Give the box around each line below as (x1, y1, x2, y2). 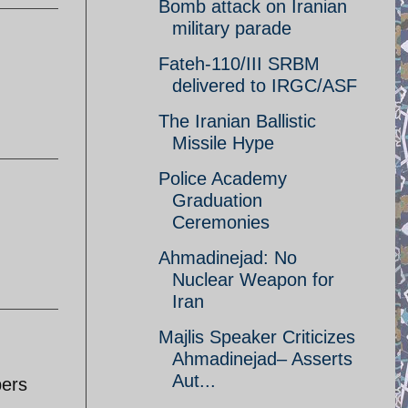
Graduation (172, 190, 262, 210)
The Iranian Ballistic (158, 111, 316, 131)
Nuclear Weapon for (172, 270, 334, 290)
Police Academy (158, 168, 287, 189)
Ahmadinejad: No (158, 248, 297, 268)
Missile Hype (172, 133, 274, 153)
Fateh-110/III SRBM (158, 54, 320, 74)
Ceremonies (172, 212, 270, 232)
